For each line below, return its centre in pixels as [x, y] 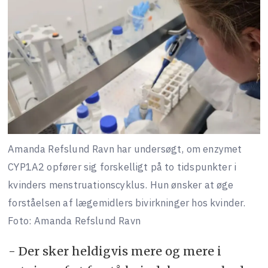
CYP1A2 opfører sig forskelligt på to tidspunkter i [122, 167]
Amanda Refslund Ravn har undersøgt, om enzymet [125, 149]
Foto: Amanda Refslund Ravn [74, 220]
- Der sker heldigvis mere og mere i [115, 251]
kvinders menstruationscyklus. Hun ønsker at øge [121, 185]
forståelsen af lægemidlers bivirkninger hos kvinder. [127, 202]
